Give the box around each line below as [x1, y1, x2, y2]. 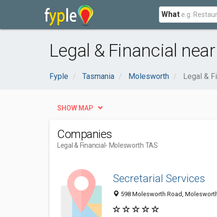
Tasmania [82, 72, 114, 81]
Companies [57, 127, 112, 141]
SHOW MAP [57, 104, 93, 112]
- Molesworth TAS [105, 141, 158, 149]
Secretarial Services [113, 172, 205, 185]
